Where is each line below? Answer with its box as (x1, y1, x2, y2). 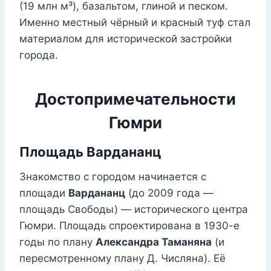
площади (19, 187, 68, 200)
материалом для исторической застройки (19, 33, 232, 45)
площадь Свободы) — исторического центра (19, 203, 248, 216)
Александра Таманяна (96, 236, 212, 249)
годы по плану (19, 236, 96, 249)
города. (19, 49, 58, 62)
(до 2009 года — (125, 187, 214, 200)
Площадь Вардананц (19, 144, 161, 160)
